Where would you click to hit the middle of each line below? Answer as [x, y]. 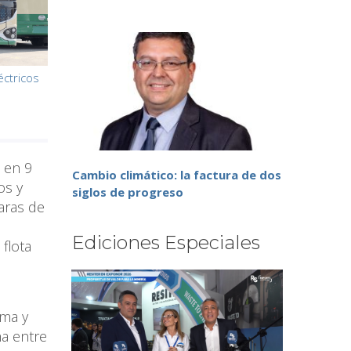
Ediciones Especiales [166, 243]
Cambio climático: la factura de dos [177, 175]
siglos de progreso [128, 192]
